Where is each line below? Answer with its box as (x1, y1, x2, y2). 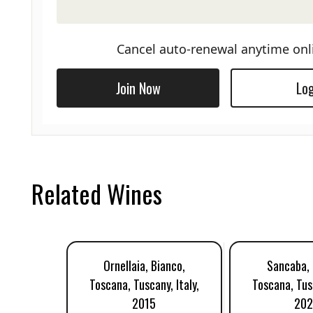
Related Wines (31, 175, 162, 212)
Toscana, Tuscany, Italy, (89, 275, 199, 293)
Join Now (115, 78, 161, 99)
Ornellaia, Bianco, (103, 256, 185, 275)
